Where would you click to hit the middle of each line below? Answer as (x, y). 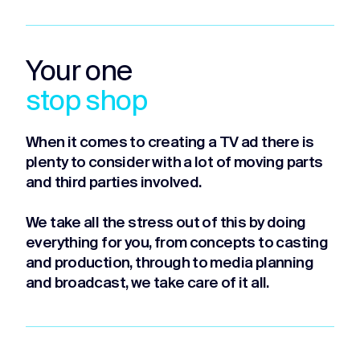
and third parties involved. (114, 183)
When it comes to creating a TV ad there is (170, 143)
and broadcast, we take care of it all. (147, 284)
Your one (79, 73)
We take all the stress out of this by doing (166, 223)
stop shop (86, 102)
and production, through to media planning (170, 264)
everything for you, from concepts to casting (177, 243)
